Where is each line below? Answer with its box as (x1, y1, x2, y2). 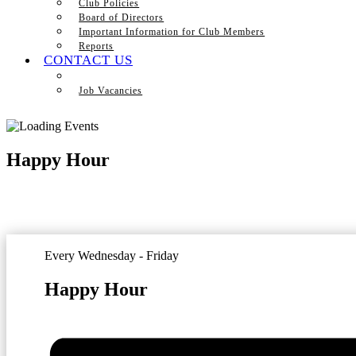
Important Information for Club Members (79, 26, 265, 37)
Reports (79, 41, 114, 52)
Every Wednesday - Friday (44, 248, 179, 262)
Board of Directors (79, 12, 164, 23)
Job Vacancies (79, 85, 143, 96)
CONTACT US (44, 52, 133, 68)
